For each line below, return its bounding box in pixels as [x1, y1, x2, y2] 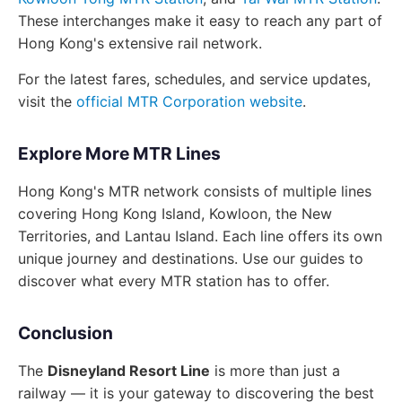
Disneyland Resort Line [48, 362, 210, 380]
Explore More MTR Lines [18, 143, 221, 164]
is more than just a [210, 362, 340, 380]
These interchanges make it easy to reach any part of [18, 12, 382, 30]
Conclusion [18, 322, 113, 344]
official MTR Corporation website [76, 92, 302, 110]
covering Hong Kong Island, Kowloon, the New [18, 205, 332, 223]
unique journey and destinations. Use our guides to [18, 249, 363, 267]
